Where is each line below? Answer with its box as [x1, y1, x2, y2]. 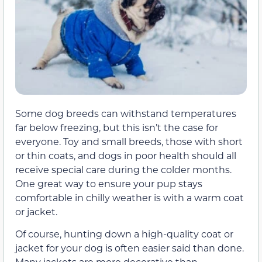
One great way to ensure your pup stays [15, 177, 202, 190]
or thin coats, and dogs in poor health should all [15, 149, 236, 162]
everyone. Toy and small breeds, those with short [15, 135, 243, 148]
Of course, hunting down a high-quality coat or [15, 227, 233, 240]
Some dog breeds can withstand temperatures [15, 107, 236, 120]
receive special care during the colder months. [15, 163, 232, 176]
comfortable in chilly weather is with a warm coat [15, 191, 244, 204]
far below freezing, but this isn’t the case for [15, 121, 218, 134]
